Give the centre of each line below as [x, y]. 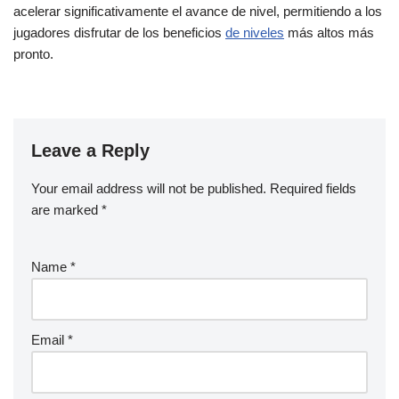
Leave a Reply [90, 151]
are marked [66, 210]
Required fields [313, 189]
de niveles [255, 33]
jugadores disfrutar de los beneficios [119, 33]
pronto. [33, 54]
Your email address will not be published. [149, 189]
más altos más [329, 33]
